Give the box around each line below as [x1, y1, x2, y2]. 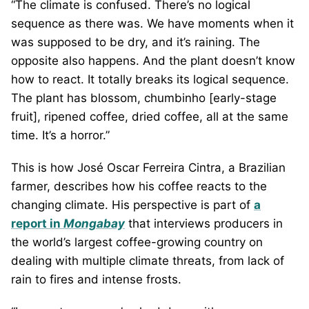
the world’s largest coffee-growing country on [11, 235, 263, 249]
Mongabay [63, 216, 125, 230]
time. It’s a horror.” [11, 128, 110, 142]
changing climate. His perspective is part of [11, 197, 254, 212]
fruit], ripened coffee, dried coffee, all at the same [11, 109, 288, 123]
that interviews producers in [128, 216, 283, 230]
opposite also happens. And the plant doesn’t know [11, 53, 295, 68]
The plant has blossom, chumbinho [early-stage [11, 90, 277, 105]
